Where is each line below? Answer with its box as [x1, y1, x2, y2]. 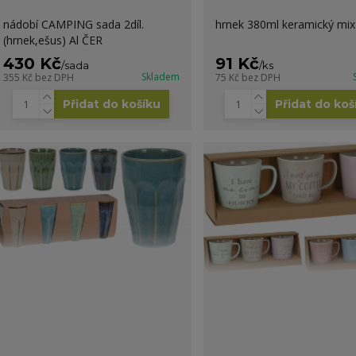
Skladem [141, 69, 180, 83]
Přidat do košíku [63, 96, 161, 111]
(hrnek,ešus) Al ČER [2, 32, 103, 48]
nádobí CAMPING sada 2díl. [2, 16, 144, 32]
